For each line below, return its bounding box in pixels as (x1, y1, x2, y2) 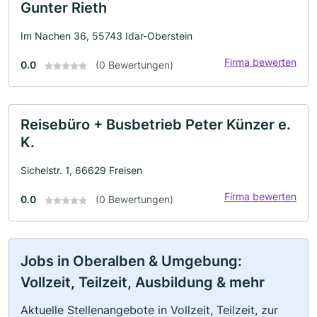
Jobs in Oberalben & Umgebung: (21, 253, 242, 270)
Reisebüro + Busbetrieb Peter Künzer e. (21, 116, 291, 133)
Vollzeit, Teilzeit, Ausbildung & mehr (21, 274, 265, 291)
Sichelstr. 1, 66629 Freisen (21, 164, 142, 176)
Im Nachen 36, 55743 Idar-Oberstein (21, 30, 192, 42)
